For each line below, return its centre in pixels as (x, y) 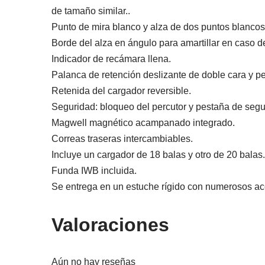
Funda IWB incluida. (94, 171)
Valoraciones (110, 225)
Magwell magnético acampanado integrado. (143, 123)
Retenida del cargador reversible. (121, 91)
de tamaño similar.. (91, 11)
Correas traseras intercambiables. (122, 139)
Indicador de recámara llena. (111, 59)
